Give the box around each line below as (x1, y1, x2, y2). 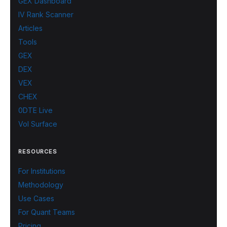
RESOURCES (18, 148, 57, 155)
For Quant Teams (18, 208, 75, 216)
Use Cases (18, 194, 54, 203)
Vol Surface (18, 120, 57, 128)
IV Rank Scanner (18, 10, 73, 19)
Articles (18, 24, 43, 32)
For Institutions (18, 167, 65, 175)
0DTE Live (18, 106, 53, 115)
